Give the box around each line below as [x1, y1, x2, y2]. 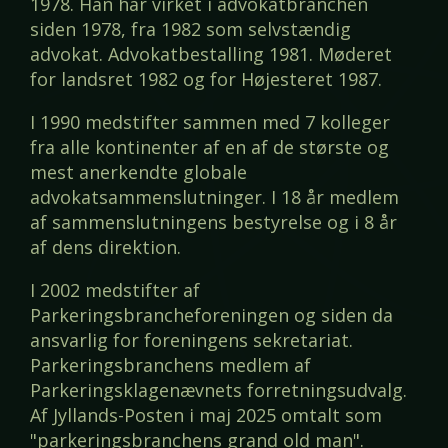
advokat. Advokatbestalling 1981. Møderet [30, 42, 392, 67]
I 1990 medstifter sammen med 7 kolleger [30, 110, 390, 135]
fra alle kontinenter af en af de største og [30, 135, 389, 160]
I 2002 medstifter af [30, 278, 200, 303]
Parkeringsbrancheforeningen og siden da [30, 303, 393, 328]
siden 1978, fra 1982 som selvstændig [30, 17, 351, 42]
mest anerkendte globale [30, 160, 247, 185]
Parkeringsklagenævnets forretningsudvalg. [30, 378, 407, 403]
